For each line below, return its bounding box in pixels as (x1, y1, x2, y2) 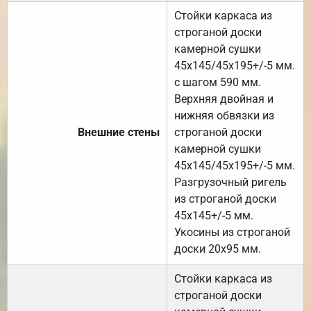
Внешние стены (78, 126, 160, 140)
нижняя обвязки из (174, 109, 274, 123)
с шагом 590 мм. (174, 76, 261, 90)
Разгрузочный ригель (174, 176, 287, 190)
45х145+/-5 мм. (174, 209, 253, 223)
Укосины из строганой (174, 226, 290, 239)
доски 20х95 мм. (174, 242, 261, 256)
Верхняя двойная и (174, 92, 274, 106)
